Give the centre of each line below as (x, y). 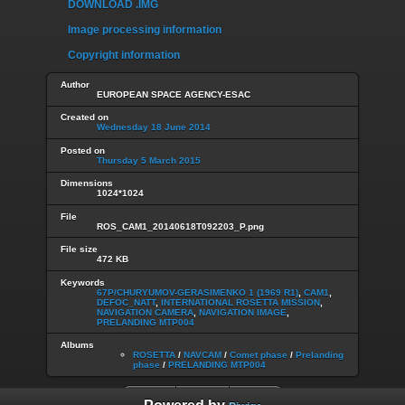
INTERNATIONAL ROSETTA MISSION (240, 302)
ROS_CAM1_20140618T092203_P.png (180, 226)
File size (79, 250)
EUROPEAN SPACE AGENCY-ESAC (174, 94)
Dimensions (87, 184)
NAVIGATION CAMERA (145, 312)
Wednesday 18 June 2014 (154, 127)
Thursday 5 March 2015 (149, 160)
